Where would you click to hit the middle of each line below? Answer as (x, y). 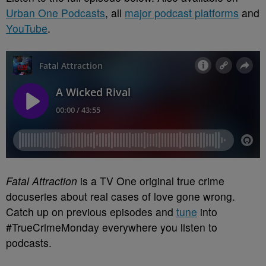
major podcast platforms (182, 12)
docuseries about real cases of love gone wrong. (121, 196)
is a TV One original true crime (151, 180)
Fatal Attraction (42, 180)
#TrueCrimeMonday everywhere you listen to (112, 227)
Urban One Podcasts (56, 12)
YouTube (27, 28)
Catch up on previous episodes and (91, 211)
